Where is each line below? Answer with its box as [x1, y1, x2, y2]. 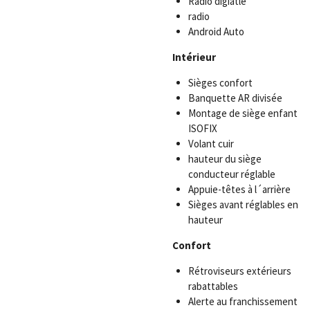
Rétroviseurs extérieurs [188, 264, 291, 278]
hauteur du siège [188, 152, 262, 166]
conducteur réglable [188, 167, 275, 181]
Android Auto [188, 25, 244, 39]
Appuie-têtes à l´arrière [188, 183, 291, 197]
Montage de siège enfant [188, 107, 298, 120]
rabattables [188, 280, 238, 293]
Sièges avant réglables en [188, 198, 298, 212]
